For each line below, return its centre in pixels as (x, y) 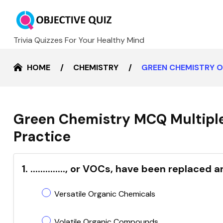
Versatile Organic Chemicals (105, 194)
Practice (42, 137)
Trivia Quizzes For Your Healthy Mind (79, 40)
